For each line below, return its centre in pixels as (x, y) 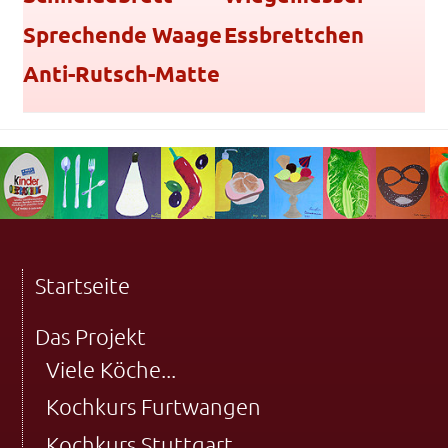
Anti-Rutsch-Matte (122, 74)
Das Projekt (90, 336)
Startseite (82, 285)
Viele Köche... (110, 369)
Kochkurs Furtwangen (153, 407)
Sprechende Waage (123, 34)
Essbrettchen (294, 34)
